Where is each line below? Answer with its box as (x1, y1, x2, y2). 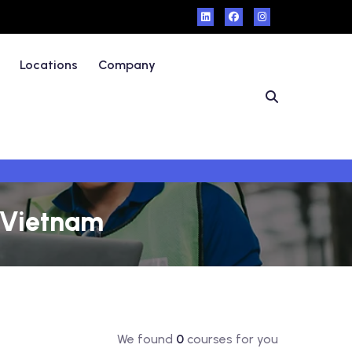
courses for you (183, 332, 278, 346)
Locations (20, 57, 79, 72)
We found (116, 332, 176, 346)
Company (98, 57, 156, 72)
